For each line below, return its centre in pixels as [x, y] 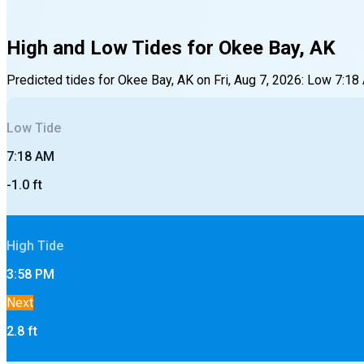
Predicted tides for [62, 80]
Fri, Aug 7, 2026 [258, 80]
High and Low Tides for [113, 48]
